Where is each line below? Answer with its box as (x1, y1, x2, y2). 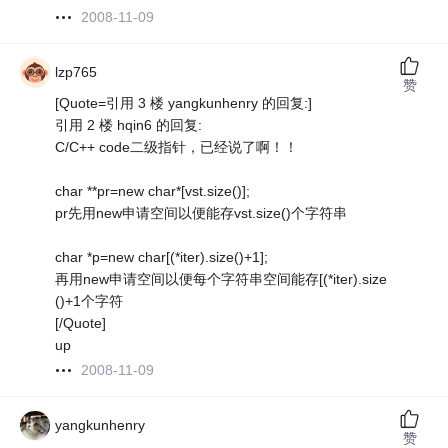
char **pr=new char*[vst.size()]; (55, 183, 251, 200)
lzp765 (55, 64, 98, 81)
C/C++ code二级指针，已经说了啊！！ (55, 139, 299, 156)
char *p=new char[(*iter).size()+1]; (55, 249, 269, 266)
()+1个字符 (55, 293, 124, 310)
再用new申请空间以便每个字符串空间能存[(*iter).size (55, 271, 388, 288)
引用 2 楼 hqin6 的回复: (55, 117, 203, 134)
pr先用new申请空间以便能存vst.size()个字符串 (55, 205, 348, 222)
